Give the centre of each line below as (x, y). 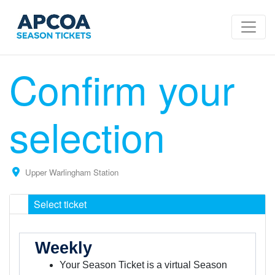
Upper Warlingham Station (72, 172)
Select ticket (60, 204)
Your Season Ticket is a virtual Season (143, 265)
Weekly (63, 248)
